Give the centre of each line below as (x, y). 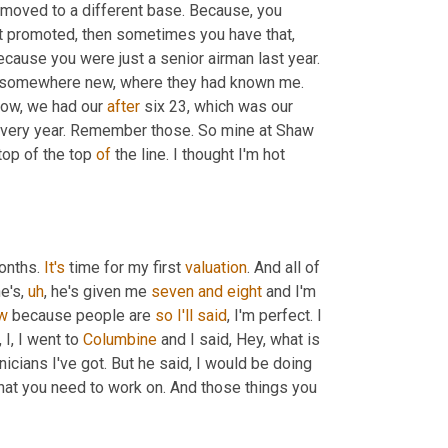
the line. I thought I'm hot (198, 154)
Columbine (120, 339)
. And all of (283, 267)
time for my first (125, 267)
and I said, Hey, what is (238, 339)
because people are (81, 315)
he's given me (99, 291)
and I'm (289, 291)
